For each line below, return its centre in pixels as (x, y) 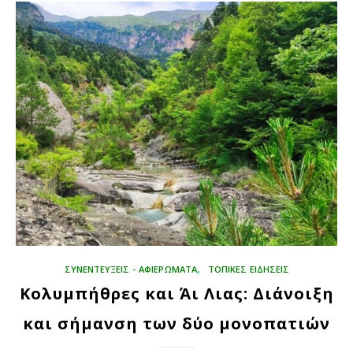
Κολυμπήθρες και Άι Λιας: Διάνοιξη (176, 294)
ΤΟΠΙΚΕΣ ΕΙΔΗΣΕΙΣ (248, 269)
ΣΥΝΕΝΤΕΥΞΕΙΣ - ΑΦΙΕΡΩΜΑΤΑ (130, 269)
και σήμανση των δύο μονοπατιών (176, 324)
